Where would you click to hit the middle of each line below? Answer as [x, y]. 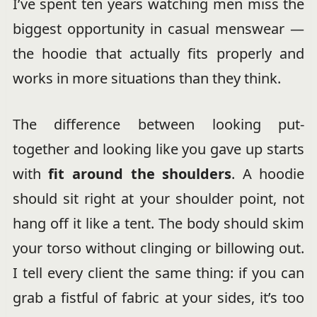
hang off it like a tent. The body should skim [158, 223]
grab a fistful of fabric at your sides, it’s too [158, 298]
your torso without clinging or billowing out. [158, 248]
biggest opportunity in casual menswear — [158, 29]
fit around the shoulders [140, 174]
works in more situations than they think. [146, 78]
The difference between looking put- [158, 124]
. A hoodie [268, 174]
